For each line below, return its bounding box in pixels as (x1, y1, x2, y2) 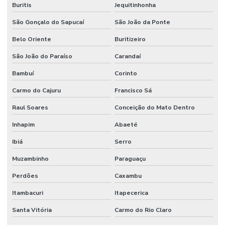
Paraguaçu (114, 154, 146, 163)
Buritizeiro (114, 35, 146, 43)
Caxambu (114, 171, 142, 180)
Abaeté (114, 120, 138, 129)
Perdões (12, 171, 38, 180)
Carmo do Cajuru (12, 86, 61, 94)
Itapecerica (114, 188, 148, 197)
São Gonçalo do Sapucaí (12, 18, 84, 26)
